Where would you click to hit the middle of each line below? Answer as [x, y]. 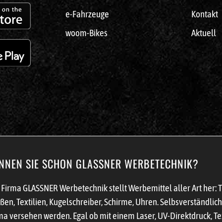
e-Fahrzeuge [87, 14]
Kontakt [205, 14]
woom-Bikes [86, 32]
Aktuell [204, 32]
